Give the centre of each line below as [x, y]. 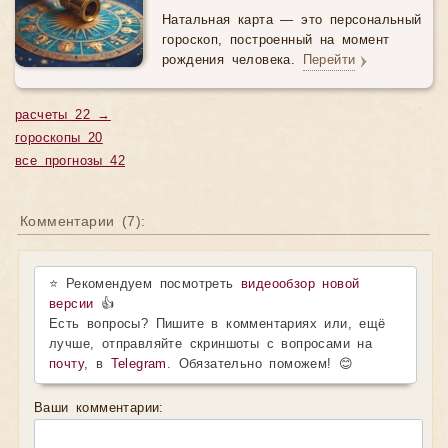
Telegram [138, 364]
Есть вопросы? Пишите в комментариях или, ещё [217, 324]
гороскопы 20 [59, 138]
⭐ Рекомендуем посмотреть [145, 284]
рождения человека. [232, 60]
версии [71, 304]
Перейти [329, 60]
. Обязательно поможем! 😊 [260, 364]
